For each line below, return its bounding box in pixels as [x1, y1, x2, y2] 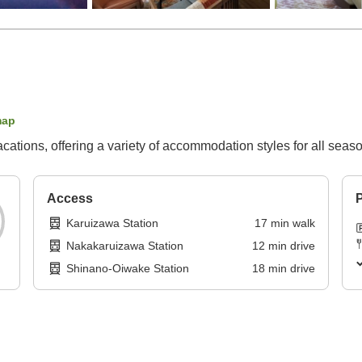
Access [47, 192, 94, 206]
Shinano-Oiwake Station [66, 262, 190, 276]
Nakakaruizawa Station [66, 239, 184, 253]
